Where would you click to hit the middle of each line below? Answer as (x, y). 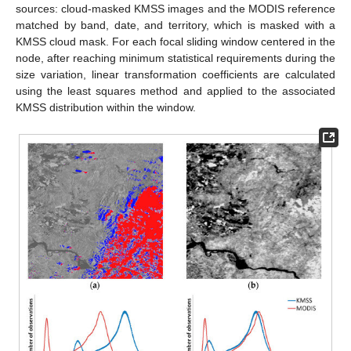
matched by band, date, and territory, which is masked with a (175, 25)
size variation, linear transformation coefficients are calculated (175, 75)
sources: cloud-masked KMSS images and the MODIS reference (175, 9)
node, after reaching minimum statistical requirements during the (175, 58)
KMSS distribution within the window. (106, 108)
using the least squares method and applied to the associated (175, 91)
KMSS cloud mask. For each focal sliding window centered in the (175, 42)
